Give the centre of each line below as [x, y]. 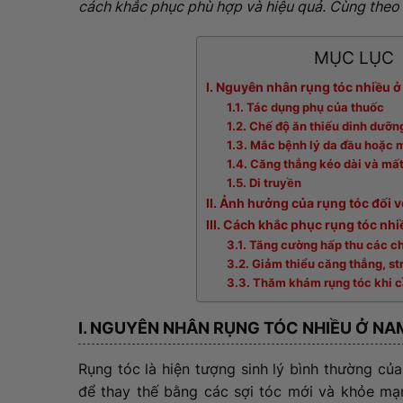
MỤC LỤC [354, 58]
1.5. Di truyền [265, 183]
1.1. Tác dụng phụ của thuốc [306, 107]
